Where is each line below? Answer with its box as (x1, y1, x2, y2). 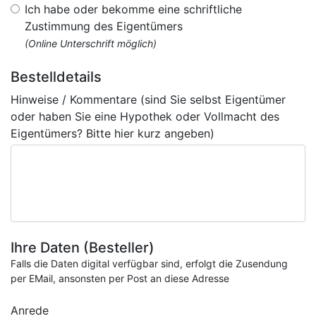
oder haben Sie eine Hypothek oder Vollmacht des (11, 109, 279, 123)
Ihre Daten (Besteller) (11, 239, 154, 256)
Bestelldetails (11, 68, 102, 85)
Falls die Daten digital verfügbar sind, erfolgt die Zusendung (11, 257, 288, 269)
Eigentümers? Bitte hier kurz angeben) (11, 126, 214, 140)
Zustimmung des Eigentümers (25, 19, 183, 33)
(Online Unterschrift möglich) (25, 37, 157, 49)
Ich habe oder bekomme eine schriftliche (25, 2, 242, 16)
